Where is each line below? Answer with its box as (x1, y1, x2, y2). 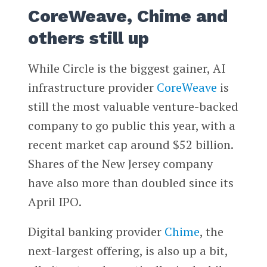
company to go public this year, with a (27, 117, 235, 134)
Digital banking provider (27, 223, 164, 240)
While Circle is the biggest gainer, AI (27, 60, 225, 77)
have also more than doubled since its (27, 175, 234, 191)
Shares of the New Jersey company (27, 156, 213, 172)
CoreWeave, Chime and (27, 6, 228, 27)
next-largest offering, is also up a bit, (27, 243, 228, 259)
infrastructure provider (27, 79, 157, 96)
